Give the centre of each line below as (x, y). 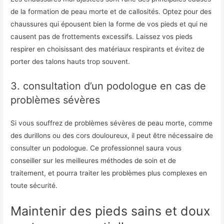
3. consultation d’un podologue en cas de (108, 86)
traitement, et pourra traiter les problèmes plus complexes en (109, 173)
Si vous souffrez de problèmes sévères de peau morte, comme (112, 123)
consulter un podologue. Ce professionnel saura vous (96, 148)
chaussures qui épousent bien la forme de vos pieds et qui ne (109, 24)
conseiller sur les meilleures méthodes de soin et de (93, 161)
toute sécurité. (34, 186)
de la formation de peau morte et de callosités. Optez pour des (111, 12)
